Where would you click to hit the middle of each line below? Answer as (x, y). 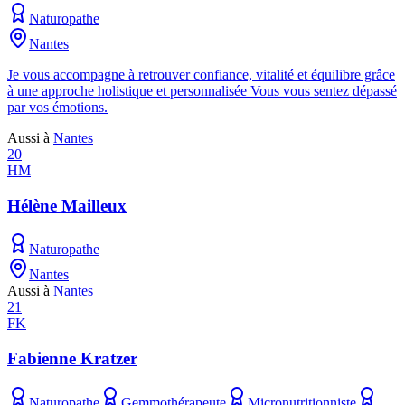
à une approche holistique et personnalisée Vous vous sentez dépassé (202, 90)
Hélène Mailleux (67, 205)
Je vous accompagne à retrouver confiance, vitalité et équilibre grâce (201, 74)
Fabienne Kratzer (72, 358)
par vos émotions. (57, 107)
